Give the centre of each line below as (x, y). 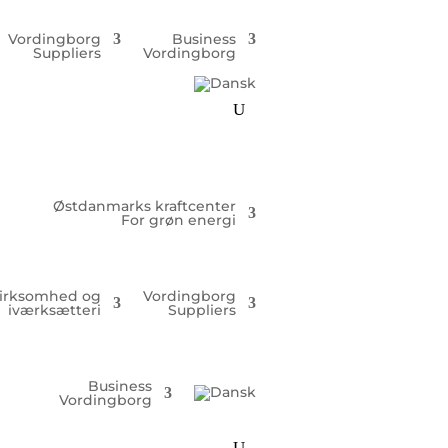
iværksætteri (54, 310)
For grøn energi (178, 220)
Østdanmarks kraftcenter (144, 206)
